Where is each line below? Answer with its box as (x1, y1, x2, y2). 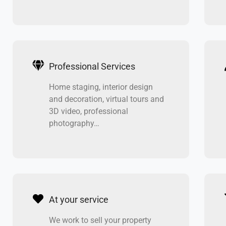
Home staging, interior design (48, 82, 153, 92)
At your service (48, 194, 108, 205)
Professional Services (48, 61, 135, 72)
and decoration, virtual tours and (48, 94, 164, 104)
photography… (48, 118, 99, 128)
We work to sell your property (48, 215, 151, 225)
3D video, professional (48, 106, 128, 116)
